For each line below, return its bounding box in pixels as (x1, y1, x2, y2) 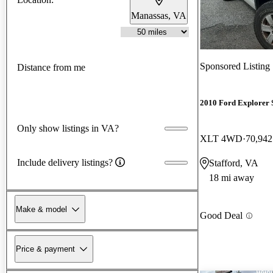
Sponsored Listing (200, 60, 270, 71)
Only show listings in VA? (17, 122, 119, 133)
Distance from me (17, 62, 85, 73)
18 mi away (209, 172, 254, 183)
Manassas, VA (131, 10, 186, 21)
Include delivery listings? (17, 157, 113, 168)
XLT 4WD (200, 133, 243, 144)
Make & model (16, 204, 67, 214)
